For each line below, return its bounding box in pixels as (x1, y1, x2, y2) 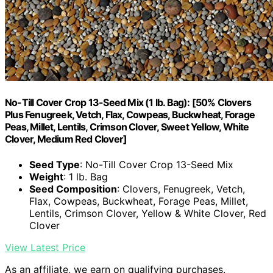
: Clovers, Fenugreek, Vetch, (117, 182, 245, 195)
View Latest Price (5, 241, 85, 253)
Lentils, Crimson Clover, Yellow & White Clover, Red (29, 207, 266, 219)
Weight (29, 170, 63, 183)
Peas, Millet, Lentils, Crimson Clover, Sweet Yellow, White (5, 121, 249, 133)
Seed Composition (29, 182, 117, 195)
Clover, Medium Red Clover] (5, 133, 127, 146)
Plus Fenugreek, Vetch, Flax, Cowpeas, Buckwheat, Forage (5, 108, 255, 121)
